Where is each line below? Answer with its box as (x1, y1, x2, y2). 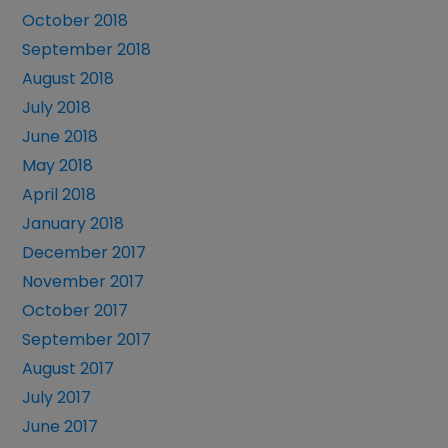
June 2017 (22, 415, 99, 439)
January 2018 (22, 212, 125, 236)
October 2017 (22, 299, 129, 323)
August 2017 (22, 357, 115, 381)
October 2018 (22, 9, 129, 33)
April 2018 (22, 183, 97, 207)
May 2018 (22, 154, 94, 178)
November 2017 (22, 270, 145, 294)
